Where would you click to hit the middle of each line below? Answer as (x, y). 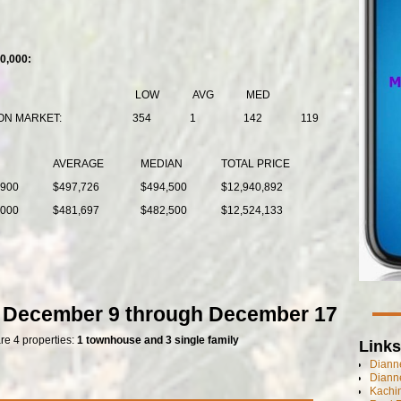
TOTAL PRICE (255, 163)
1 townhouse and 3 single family (158, 341)
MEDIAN (161, 163)
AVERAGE (78, 163)
